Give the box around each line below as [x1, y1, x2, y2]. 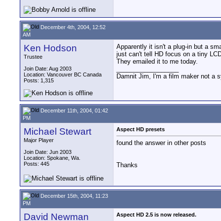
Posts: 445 [24, 161, 49, 167]
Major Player [24, 137, 54, 143]
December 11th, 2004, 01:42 [39, 107, 108, 113]
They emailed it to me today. [116, 58, 198, 65]
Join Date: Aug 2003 [24, 66, 72, 72]
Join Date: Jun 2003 [24, 149, 72, 155]
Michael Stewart [24, 126, 91, 137]
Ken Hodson [24, 43, 77, 53]
